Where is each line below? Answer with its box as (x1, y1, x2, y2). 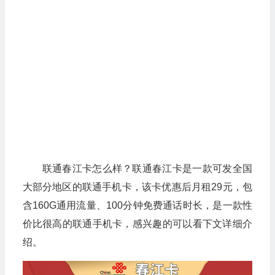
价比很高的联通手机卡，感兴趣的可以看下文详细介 (22, 219, 252, 229)
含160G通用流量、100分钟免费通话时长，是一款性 (22, 200, 252, 211)
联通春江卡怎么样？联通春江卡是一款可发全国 (42, 163, 252, 174)
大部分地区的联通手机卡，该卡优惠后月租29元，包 (22, 182, 252, 192)
